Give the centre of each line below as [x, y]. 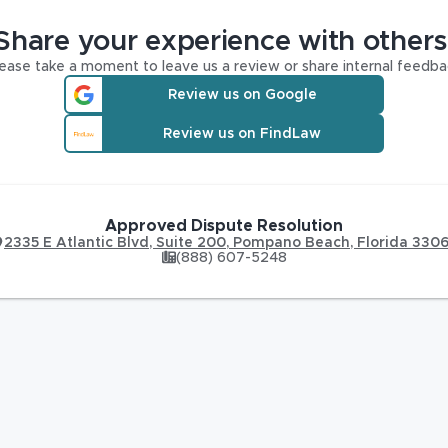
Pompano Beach [291, 243]
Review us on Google [242, 94]
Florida [382, 243]
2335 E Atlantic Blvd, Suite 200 [115, 243]
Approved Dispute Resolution [224, 226]
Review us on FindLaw [242, 133]
